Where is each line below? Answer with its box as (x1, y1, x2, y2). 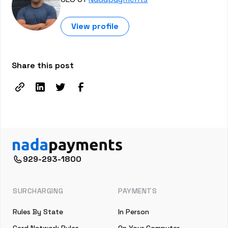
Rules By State (13, 207, 63, 216)
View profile (71, 21, 119, 32)
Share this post (12, 60, 74, 71)
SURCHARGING (13, 186, 64, 195)
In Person (118, 207, 149, 216)
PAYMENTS (118, 186, 157, 195)
